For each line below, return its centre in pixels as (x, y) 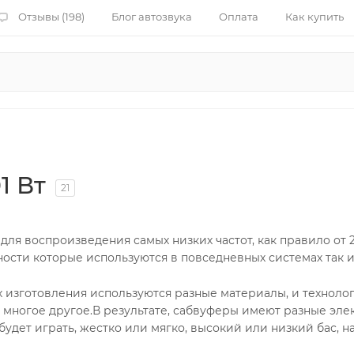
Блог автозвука (152, 17)
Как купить (314, 17)
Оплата (239, 17)
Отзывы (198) (51, 17)
